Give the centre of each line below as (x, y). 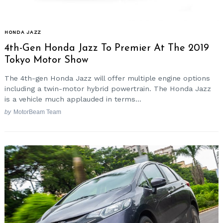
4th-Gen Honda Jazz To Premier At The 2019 (107, 49)
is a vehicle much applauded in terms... (73, 99)
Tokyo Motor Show (46, 60)
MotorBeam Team (37, 112)
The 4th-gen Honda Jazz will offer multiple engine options (107, 78)
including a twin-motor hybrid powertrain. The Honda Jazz (108, 88)
